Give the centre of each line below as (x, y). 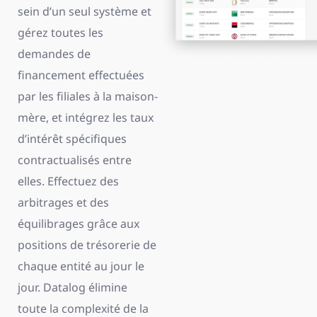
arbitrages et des (63, 202)
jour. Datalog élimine (73, 287)
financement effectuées (81, 75)
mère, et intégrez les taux (86, 117)
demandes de (54, 54)
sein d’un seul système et (85, 11)
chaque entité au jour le (81, 266)
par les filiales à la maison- (88, 96)
